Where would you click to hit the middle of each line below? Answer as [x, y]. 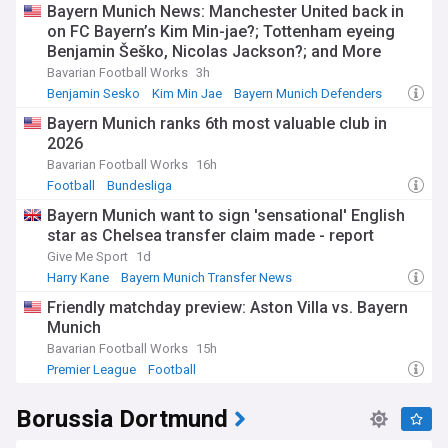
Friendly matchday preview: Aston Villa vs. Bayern [227, 307]
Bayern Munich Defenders [308, 93]
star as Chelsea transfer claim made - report [210, 235]
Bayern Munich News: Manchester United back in [225, 11]
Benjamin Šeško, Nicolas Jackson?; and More [214, 51]
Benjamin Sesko [93, 93]
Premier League [91, 369]
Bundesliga [139, 185]
